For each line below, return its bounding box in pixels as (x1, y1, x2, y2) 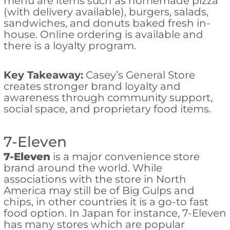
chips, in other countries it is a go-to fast (3, 196, 208, 208)
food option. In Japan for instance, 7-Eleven (3, 207, 226, 220)
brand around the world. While (3, 162, 162, 175)
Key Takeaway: (3, 69, 83, 82)
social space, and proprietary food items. (3, 103, 211, 116)
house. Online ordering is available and (3, 28, 203, 41)
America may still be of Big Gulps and (3, 184, 195, 197)
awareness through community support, (3, 91, 213, 104)
